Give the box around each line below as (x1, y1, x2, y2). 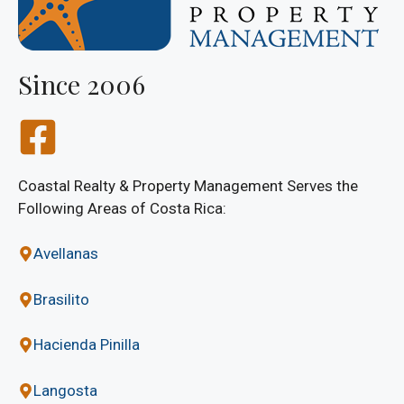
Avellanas (33, 244, 98, 263)
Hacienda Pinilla (33, 335, 140, 354)
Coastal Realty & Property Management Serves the (18, 176, 358, 195)
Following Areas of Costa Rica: (18, 198, 226, 217)
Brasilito (33, 289, 89, 308)
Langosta (33, 381, 97, 399)
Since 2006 (18, 66, 145, 101)
